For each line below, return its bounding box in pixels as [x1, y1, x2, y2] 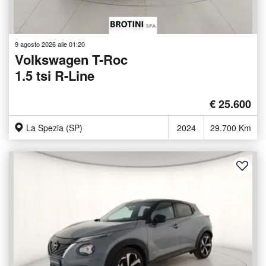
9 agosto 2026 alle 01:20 [15, 39, 85, 49]
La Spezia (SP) [26, 122, 83, 134]
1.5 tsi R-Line [15, 66, 94, 85]
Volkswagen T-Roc [15, 50, 128, 69]
